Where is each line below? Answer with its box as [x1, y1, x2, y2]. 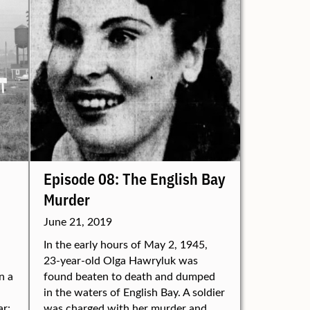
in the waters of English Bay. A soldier [44, 284, 225, 299]
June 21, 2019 [44, 214, 112, 228]
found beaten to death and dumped [44, 268, 215, 283]
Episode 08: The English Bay [44, 167, 226, 189]
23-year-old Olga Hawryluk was [44, 253, 198, 267]
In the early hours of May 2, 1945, [44, 237, 208, 251]
